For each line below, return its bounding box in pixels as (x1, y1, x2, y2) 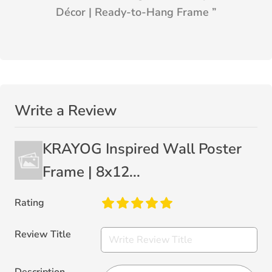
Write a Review (15, 101, 117, 121)
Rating (15, 196, 44, 210)
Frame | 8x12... (42, 162, 140, 182)
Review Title (15, 227, 71, 241)
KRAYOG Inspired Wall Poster (42, 139, 242, 159)
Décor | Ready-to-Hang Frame (56, 5, 209, 20)
